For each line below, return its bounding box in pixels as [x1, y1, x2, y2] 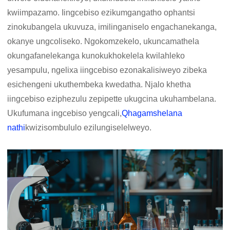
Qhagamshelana [122, 109, 183, 118]
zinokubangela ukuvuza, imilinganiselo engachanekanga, [7, 23, 217, 31]
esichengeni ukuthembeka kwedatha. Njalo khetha [7, 80, 191, 89]
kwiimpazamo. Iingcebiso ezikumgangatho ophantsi [7, 8, 196, 17]
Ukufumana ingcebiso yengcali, [7, 109, 122, 118]
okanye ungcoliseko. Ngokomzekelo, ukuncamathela [7, 37, 200, 46]
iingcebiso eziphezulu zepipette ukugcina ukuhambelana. [7, 94, 217, 103]
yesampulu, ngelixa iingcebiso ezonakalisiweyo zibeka [7, 66, 207, 74]
